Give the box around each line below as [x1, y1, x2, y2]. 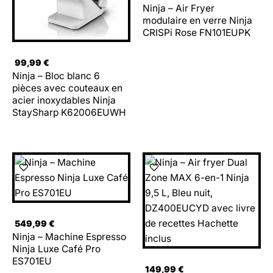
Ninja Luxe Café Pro [12, 243, 101, 255]
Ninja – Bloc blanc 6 [12, 70, 100, 82]
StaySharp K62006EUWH [12, 107, 126, 119]
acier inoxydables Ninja [12, 94, 116, 107]
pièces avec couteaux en [12, 82, 122, 94]
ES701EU [12, 255, 52, 268]
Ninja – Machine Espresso [12, 231, 126, 243]
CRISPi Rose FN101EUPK [143, 27, 250, 39]
